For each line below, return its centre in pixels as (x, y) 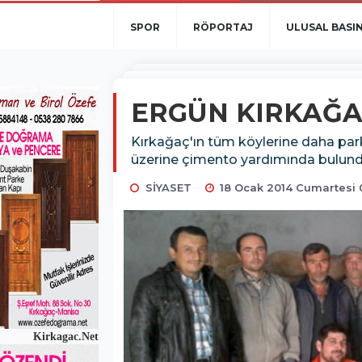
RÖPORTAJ (223, 27)
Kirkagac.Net (64, 337)
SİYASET (168, 187)
